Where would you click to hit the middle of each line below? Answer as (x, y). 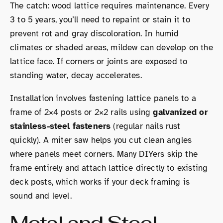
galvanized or (180, 112)
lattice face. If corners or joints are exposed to (99, 61)
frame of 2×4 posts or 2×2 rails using (82, 112)
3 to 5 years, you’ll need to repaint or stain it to (100, 19)
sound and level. (41, 196)
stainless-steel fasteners (60, 126)
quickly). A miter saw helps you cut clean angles (101, 140)
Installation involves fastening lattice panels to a (103, 98)
